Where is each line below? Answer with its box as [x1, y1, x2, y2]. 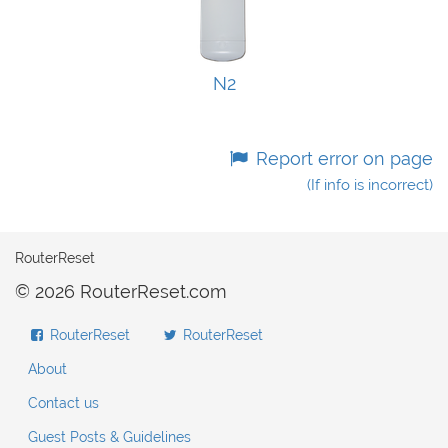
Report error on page [251, 148, 433, 169]
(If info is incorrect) [307, 176, 433, 194]
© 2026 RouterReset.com [15, 281, 227, 302]
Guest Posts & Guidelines [28, 429, 191, 445]
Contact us [28, 395, 99, 411]
